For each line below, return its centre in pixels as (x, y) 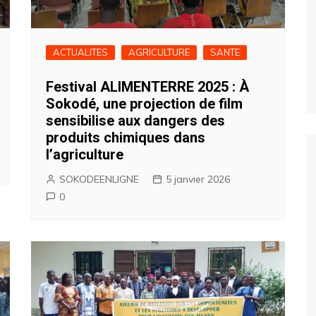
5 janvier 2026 (198, 179)
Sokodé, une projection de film (144, 103)
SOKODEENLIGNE (99, 179)
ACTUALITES (80, 52)
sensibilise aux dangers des (135, 120)
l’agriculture (85, 154)
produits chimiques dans (126, 137)
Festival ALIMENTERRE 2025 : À (147, 86)
